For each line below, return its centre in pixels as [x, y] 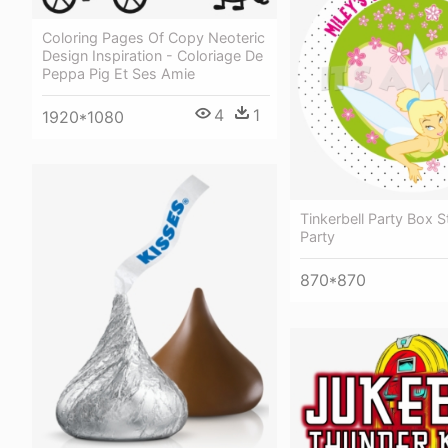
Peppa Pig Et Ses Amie [118, 73]
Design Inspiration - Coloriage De [152, 55]
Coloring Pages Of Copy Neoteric [153, 37]
